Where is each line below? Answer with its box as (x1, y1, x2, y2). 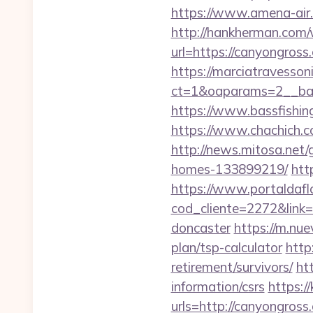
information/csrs (170, 278, 265, 295)
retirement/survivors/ (170, 259, 293, 275)
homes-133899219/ (170, 161, 288, 177)
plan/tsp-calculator (170, 239, 282, 256)
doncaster (170, 219, 231, 236)
